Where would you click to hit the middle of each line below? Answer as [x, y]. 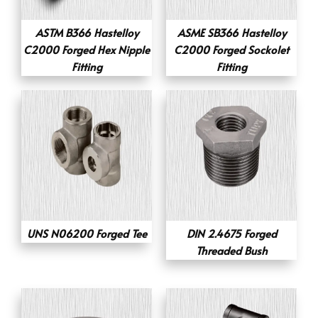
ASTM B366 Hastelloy [87, 32]
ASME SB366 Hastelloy [231, 32]
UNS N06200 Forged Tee [87, 233]
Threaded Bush [231, 250]
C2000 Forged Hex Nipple [87, 49]
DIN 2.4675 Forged [231, 233]
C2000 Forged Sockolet [231, 49]
